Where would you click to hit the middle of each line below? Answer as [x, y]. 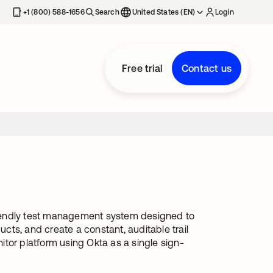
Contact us [207, 68]
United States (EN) [164, 12]
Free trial [142, 68]
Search [107, 12]
